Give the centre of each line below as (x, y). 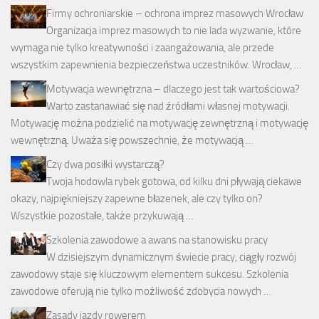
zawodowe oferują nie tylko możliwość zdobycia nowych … (141, 291)
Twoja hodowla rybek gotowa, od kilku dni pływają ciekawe (174, 181)
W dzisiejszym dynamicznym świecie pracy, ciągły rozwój (171, 257)
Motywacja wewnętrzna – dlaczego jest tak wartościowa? (173, 89)
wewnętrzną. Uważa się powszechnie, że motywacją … (132, 140)
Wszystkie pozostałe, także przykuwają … (102, 215)
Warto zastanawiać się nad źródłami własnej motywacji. (168, 106)
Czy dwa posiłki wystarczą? (105, 164)
